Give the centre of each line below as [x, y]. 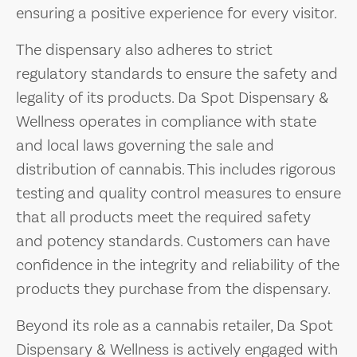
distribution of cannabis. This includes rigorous [176, 169]
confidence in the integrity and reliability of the [178, 265]
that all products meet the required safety [163, 217]
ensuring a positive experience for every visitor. [177, 13]
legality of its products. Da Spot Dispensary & [172, 97]
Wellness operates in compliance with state [166, 121]
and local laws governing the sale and [145, 145]
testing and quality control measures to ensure [178, 193]
